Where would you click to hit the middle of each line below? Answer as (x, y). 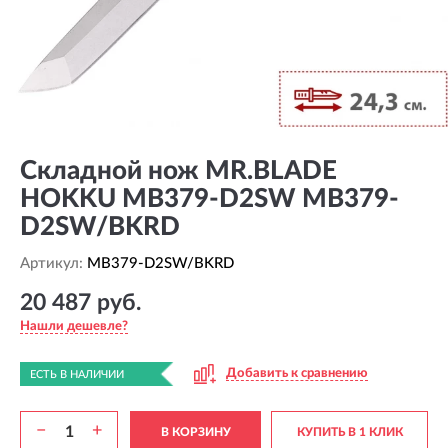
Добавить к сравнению (297, 373)
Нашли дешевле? (74, 327)
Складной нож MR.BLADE (178, 171)
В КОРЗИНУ (195, 432)
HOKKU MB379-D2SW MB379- (209, 199)
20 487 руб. (80, 302)
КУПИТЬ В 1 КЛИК (349, 432)
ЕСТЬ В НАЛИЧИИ (77, 374)
